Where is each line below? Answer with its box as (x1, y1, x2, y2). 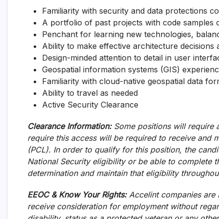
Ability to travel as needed (42, 88, 138, 98)
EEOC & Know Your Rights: (27, 190, 127, 199)
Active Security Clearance (42, 100, 138, 109)
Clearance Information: (27, 121, 114, 131)
